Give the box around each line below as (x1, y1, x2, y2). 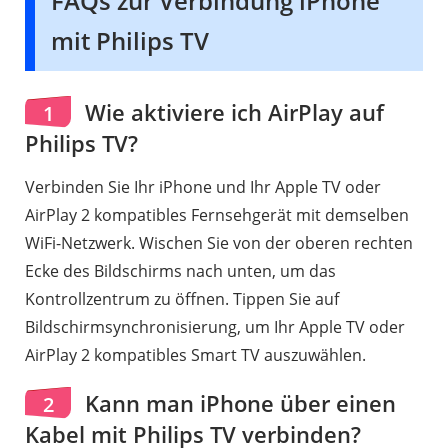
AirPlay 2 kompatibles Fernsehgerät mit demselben (25, 203, 409, 226)
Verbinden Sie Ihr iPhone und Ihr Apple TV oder (25, 175, 381, 198)
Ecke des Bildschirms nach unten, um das (25, 259, 336, 282)
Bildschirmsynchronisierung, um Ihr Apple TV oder (25, 315, 405, 338)
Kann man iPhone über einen (79, 387, 396, 418)
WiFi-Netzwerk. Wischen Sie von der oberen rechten (25, 231, 413, 254)
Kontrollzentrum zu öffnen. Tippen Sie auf (25, 287, 339, 310)
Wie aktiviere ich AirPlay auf (79, 96, 384, 127)
